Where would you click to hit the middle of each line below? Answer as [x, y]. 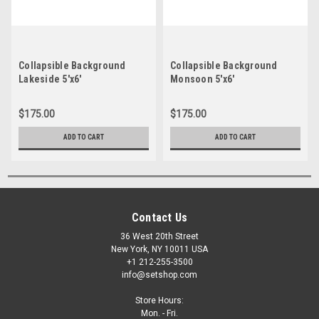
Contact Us [159, 217]
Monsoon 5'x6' [203, 79]
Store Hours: [159, 300]
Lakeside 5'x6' [50, 79]
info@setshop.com [159, 274]
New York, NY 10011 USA [159, 249]
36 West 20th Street [159, 236]
